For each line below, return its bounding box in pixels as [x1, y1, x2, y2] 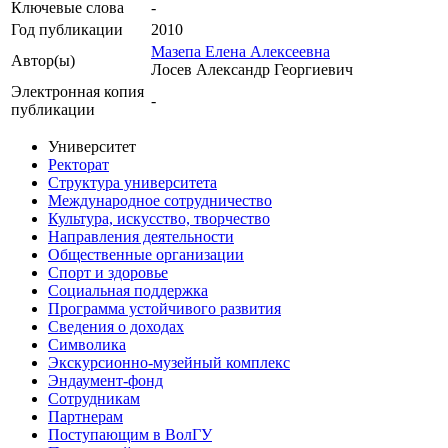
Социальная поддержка [48, 282, 208, 300]
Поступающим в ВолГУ [48, 426, 212, 444]
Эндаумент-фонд [48, 372, 163, 390]
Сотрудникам [48, 390, 140, 408]
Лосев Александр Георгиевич [151, 61, 353, 79]
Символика [48, 336, 126, 354]
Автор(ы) [11, 52, 75, 70]
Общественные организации [48, 246, 244, 264]
